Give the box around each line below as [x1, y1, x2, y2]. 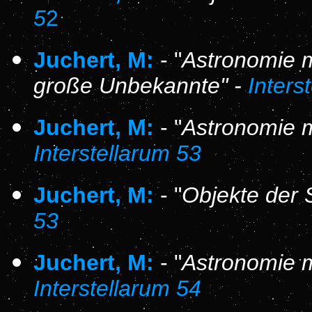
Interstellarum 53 [33, 141, 201, 166]
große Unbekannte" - [33, 73, 248, 98]
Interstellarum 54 [33, 276, 201, 301]
